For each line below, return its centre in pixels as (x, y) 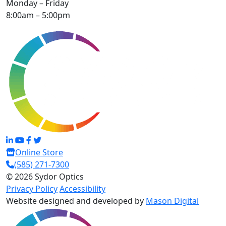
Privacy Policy (32, 189)
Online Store (39, 153)
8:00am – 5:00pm (38, 15)
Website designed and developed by (76, 201)
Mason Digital (172, 201)
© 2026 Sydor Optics (45, 177)
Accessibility (82, 189)
